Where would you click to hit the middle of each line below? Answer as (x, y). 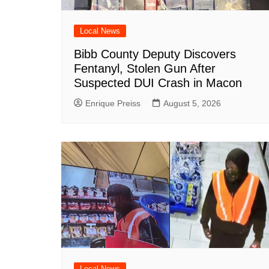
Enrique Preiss (113, 104)
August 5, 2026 (192, 104)
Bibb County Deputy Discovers (155, 54)
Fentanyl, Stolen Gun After (145, 69)
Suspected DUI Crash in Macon (158, 83)
